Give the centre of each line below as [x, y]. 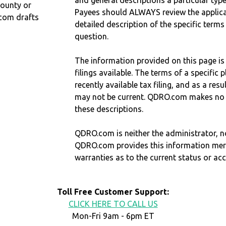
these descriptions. [109, 109]
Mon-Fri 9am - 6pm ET [113, 216]
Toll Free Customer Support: [113, 192]
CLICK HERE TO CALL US [113, 204]
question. [92, 37]
